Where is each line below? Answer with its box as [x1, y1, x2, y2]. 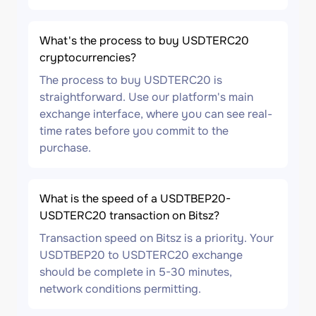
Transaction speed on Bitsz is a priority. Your [39, 231, 274, 245]
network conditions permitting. [39, 281, 201, 296]
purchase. [39, 140, 91, 155]
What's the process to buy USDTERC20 [39, 33, 249, 48]
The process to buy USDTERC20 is [39, 73, 222, 87]
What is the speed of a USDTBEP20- [39, 191, 231, 206]
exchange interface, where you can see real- [39, 107, 272, 121]
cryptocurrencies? [39, 50, 136, 65]
